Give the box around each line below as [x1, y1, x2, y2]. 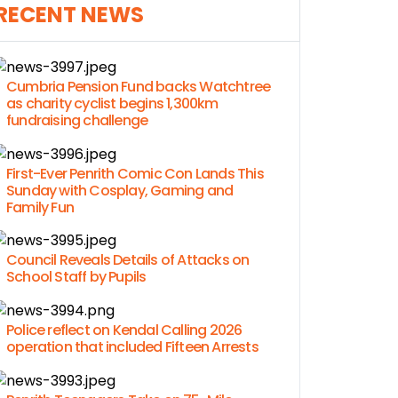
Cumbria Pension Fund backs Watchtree [6, 76, 271, 98]
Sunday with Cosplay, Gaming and [6, 179, 234, 201]
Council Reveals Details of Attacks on [6, 250, 250, 271]
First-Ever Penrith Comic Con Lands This [6, 163, 264, 184]
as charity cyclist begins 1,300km [6, 93, 219, 115]
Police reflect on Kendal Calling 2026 [6, 319, 243, 340]
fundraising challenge [6, 110, 148, 131]
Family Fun [6, 196, 74, 218]
